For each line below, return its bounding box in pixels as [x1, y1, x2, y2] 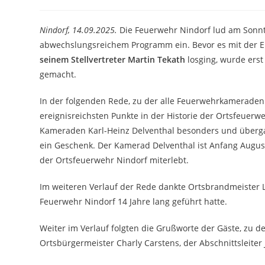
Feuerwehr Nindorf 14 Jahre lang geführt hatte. [40, 196, 228, 207]
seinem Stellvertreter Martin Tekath [40, 54, 188, 65]
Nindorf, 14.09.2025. [40, 24, 118, 35]
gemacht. [40, 69, 77, 80]
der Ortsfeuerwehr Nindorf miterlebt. [40, 154, 189, 166]
